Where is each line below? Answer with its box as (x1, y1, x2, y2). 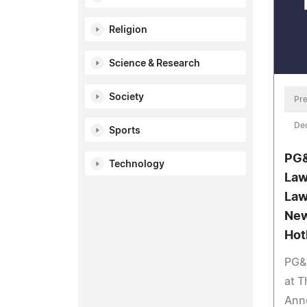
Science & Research (109, 59, 200, 69)
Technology (109, 160, 164, 169)
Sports (109, 126, 140, 136)
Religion (109, 25, 147, 35)
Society (109, 93, 144, 102)
